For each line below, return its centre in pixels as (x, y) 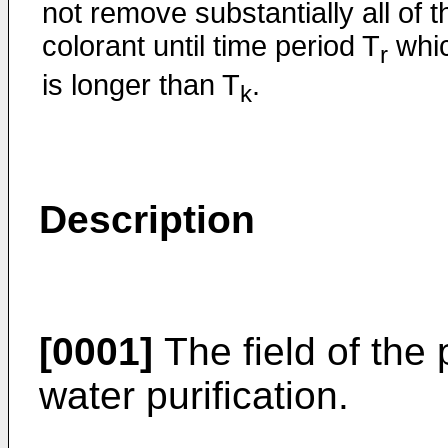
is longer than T (141, 84)
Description (147, 219)
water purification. (194, 395)
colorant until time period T (211, 45)
